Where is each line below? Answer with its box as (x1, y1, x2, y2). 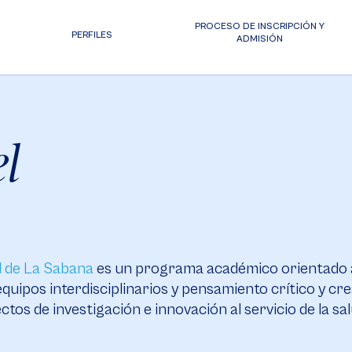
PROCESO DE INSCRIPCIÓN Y (195, 21, 325, 31)
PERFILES (71, 30, 113, 40)
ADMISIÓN (236, 34, 284, 44)
